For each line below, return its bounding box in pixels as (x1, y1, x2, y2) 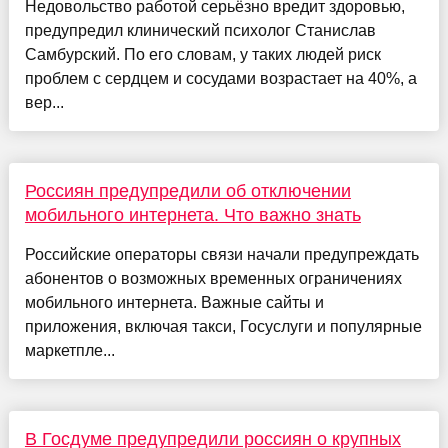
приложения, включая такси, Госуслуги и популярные (24, 317, 422, 335)
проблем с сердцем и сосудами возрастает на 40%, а (24, 69, 417, 87)
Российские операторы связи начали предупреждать (24, 245, 419, 263)
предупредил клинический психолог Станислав (24, 21, 376, 39)
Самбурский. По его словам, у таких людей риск (24, 45, 381, 63)
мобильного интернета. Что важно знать (24, 204, 361, 225)
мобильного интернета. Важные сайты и (24, 293, 324, 311)
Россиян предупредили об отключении (24, 180, 351, 201)
